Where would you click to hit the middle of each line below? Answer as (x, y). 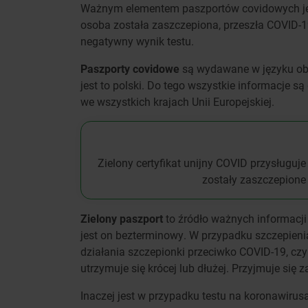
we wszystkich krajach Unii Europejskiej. (177, 101)
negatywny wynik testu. (137, 41)
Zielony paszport (122, 218)
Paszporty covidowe (130, 68)
